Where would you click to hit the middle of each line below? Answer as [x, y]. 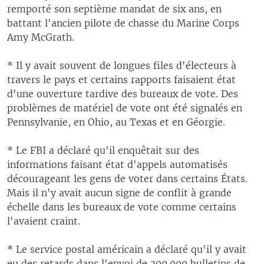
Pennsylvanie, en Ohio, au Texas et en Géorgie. [116, 122]
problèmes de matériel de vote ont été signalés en [125, 108]
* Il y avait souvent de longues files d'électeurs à [122, 65]
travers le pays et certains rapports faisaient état [121, 79]
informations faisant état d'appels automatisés [117, 164]
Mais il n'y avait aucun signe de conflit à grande [119, 192]
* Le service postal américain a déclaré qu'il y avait [127, 249]
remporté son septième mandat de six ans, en [114, 9]
